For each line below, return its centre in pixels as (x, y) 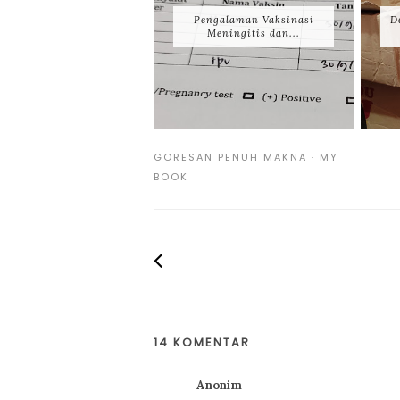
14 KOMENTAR (202, 342)
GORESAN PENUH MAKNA (230, 157)
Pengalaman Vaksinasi (254, 20)
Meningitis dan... (254, 33)
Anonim (219, 385)
